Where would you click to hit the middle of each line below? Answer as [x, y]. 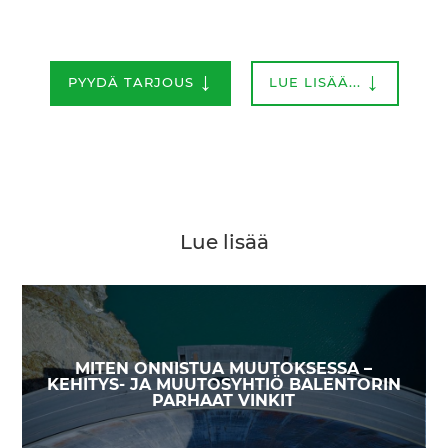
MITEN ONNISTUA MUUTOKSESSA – [224, 368]
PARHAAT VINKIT [224, 400]
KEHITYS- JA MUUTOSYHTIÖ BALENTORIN [223, 384]
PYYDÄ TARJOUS [133, 83]
